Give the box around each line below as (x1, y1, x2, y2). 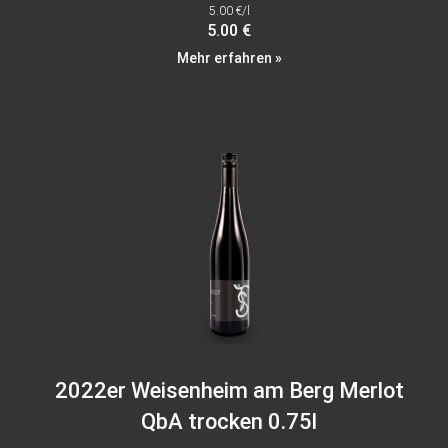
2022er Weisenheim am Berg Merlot (54, 378, 404, 404)
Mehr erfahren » (176, 50, 282, 67)
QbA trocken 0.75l (141, 409, 317, 435)
